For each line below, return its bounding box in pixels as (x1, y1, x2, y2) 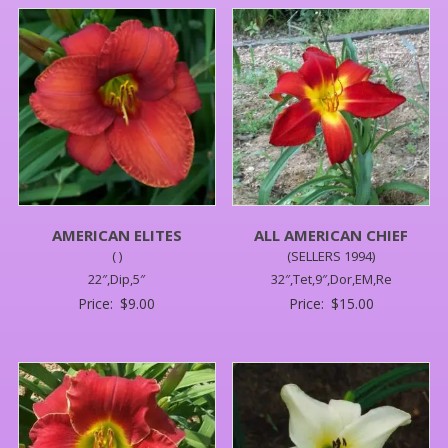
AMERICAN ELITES (51, 224, 182, 245)
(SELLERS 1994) (287, 246, 376, 265)
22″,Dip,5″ (88, 269, 146, 288)
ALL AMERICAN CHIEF (254, 224, 409, 245)
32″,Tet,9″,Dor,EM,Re (270, 269, 392, 288)
